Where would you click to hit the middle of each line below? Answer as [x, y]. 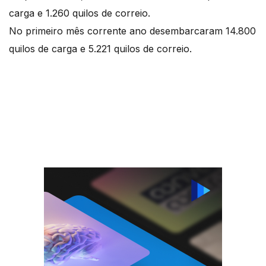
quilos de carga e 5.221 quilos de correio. [100, 49]
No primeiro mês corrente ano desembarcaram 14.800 [132, 31]
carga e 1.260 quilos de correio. [81, 13]
